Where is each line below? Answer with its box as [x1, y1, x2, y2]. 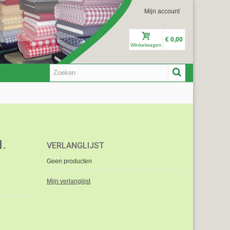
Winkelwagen [130, 42, 162, 48]
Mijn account [144, 8, 180, 15]
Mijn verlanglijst [47, 177, 90, 185]
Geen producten [47, 157, 92, 165]
